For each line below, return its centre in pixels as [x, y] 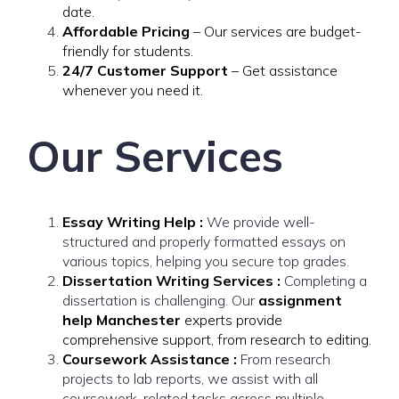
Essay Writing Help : [134, 222]
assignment [300, 300]
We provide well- [261, 222]
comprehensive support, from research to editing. [217, 339]
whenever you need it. [133, 90]
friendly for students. [128, 51]
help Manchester [122, 320]
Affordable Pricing [126, 31]
